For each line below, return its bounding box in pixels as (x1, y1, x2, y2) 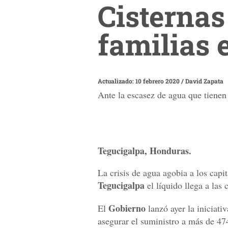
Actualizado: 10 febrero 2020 (98, 76, 181, 85)
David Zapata (185, 76, 223, 85)
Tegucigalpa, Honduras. (98, 144, 191, 158)
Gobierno (108, 202, 146, 215)
